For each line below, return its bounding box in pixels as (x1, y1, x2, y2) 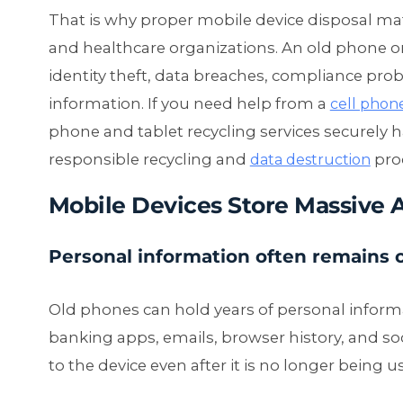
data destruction (249, 151, 371, 169)
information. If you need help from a (48, 94, 330, 113)
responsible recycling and (48, 150, 250, 169)
